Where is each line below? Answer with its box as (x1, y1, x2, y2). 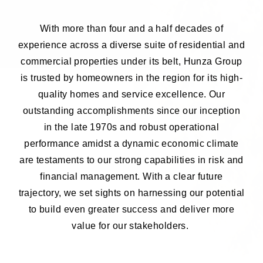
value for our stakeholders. (72, 221, 191, 231)
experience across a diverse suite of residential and (18, 40, 245, 50)
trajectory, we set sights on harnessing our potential (18, 188, 245, 198)
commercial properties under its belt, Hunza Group (21, 56, 242, 66)
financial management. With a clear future (40, 171, 223, 181)
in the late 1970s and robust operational (44, 122, 219, 132)
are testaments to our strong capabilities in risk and (19, 155, 244, 165)
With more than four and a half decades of (39, 23, 224, 33)
